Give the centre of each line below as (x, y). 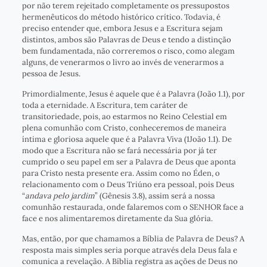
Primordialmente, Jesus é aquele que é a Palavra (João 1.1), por (133, 94)
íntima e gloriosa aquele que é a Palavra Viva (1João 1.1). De (127, 139)
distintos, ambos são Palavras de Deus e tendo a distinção (126, 40)
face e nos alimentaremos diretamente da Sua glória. (117, 219)
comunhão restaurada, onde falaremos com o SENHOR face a (133, 207)
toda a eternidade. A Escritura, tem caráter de (105, 105)
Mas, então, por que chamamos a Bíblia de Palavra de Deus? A (133, 239)
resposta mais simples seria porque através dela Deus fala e (129, 250)
